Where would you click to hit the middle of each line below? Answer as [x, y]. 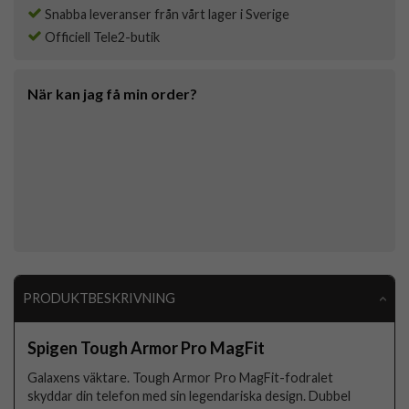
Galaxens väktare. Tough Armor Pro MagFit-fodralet [181, 377]
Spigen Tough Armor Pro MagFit [147, 347]
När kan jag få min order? [112, 94]
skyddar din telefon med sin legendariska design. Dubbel [189, 395]
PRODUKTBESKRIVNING [99, 299]
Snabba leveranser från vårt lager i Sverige [166, 15]
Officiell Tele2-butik [101, 37]
